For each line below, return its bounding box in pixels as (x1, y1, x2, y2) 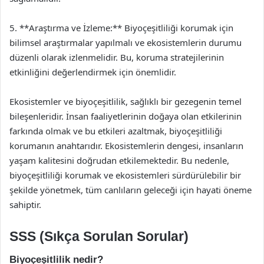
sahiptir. (9, 199, 41, 210)
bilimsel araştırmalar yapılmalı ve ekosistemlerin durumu (9, 37, 242, 48)
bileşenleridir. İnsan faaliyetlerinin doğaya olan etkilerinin (9, 110, 242, 122)
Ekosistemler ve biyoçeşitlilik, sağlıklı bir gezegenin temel (9, 95, 242, 107)
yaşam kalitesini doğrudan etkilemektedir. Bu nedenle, (9, 154, 229, 166)
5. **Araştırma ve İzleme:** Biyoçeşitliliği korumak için (9, 22, 233, 34)
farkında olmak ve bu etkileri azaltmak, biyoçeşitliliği (9, 125, 222, 137)
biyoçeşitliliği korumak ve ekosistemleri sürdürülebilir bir (9, 169, 241, 181)
